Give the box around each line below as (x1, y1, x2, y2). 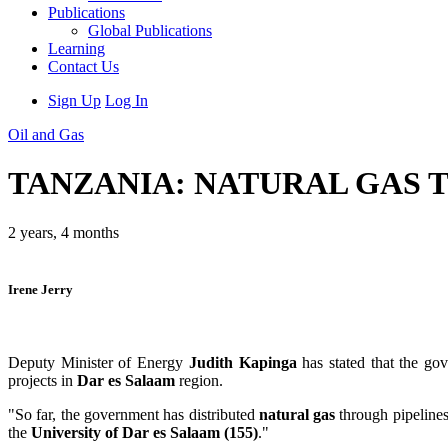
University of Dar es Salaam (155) (31, 424, 258, 442)
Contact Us (48, 58, 119, 75)
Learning (48, 40, 105, 57)
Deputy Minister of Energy (8, 354, 189, 372)
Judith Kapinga (188, 354, 297, 372)
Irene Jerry (8, 282, 73, 298)
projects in (8, 372, 73, 390)
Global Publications (88, 22, 212, 39)
